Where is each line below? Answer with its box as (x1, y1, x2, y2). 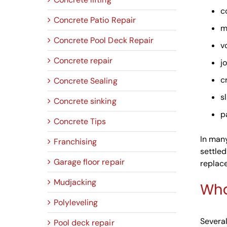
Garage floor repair (54, 157, 125, 168)
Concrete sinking (54, 96, 117, 107)
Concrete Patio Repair (54, 15, 136, 26)
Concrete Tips (54, 116, 106, 127)
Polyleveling (54, 197, 98, 208)
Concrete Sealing (54, 75, 118, 87)
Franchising (54, 136, 97, 147)
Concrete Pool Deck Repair (54, 35, 154, 46)
